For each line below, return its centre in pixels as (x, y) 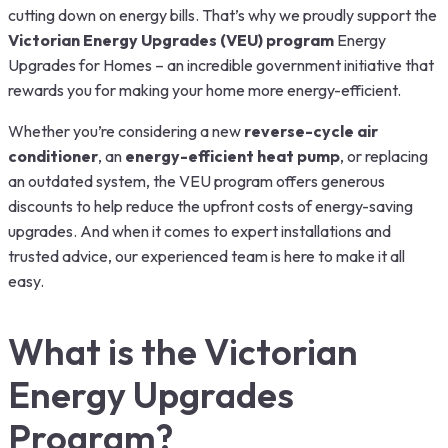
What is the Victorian (183, 351)
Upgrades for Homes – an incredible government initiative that (221, 65)
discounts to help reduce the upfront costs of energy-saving (210, 206)
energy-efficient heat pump (232, 156)
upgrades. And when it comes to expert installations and (199, 231)
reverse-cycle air (311, 131)
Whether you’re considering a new (126, 131)
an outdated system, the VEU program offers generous (196, 181)
